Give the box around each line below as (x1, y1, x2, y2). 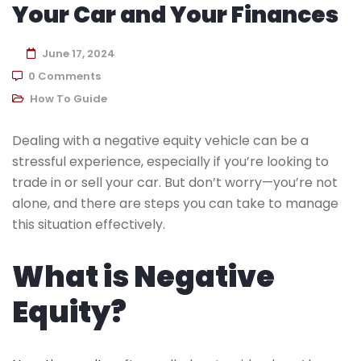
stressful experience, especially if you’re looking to (12, 151, 329, 171)
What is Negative (12, 255, 275, 297)
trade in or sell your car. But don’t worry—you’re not (12, 172, 338, 192)
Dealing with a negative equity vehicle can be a (12, 131, 309, 150)
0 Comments (28, 68, 101, 84)
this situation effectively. (12, 214, 165, 234)
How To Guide (30, 90, 107, 106)
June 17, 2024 (42, 45, 115, 61)
